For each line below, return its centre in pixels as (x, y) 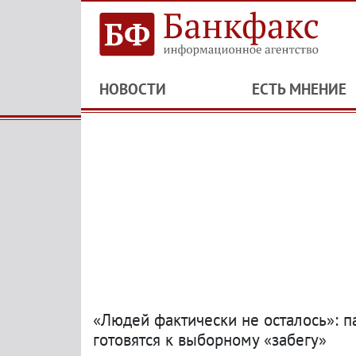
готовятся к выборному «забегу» (210, 340)
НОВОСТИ (133, 89)
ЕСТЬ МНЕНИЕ (299, 89)
